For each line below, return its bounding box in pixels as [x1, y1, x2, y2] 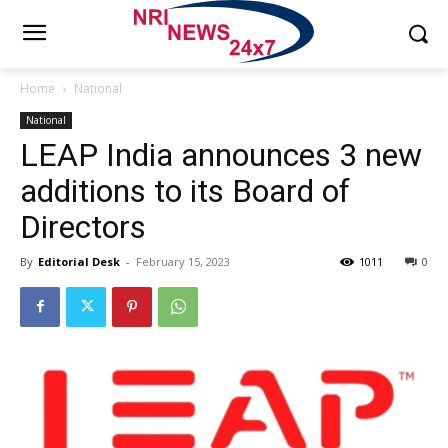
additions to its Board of [20, 171, 350, 210]
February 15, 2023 [136, 253, 230, 269]
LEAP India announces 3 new [20, 135, 422, 174]
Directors [20, 207, 146, 246]
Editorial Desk [38, 253, 120, 269]
